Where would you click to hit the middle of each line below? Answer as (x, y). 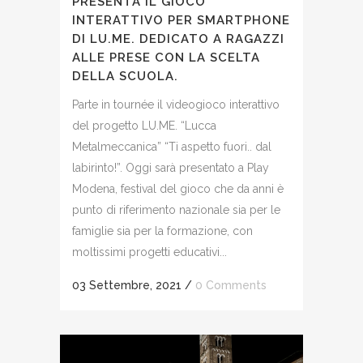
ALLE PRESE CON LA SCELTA (166, 57)
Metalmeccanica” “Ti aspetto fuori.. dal (172, 146)
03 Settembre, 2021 (127, 285)
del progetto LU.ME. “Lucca (144, 125)
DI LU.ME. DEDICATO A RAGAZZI (178, 38)
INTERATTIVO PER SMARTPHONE (181, 20)
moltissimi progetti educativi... (149, 252)
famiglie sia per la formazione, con (162, 231)
